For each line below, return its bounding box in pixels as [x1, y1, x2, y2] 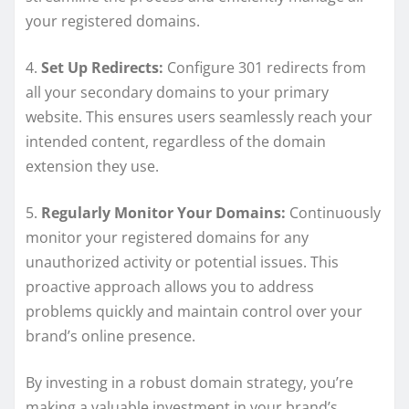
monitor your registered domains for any [26, 226, 309, 247]
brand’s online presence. [26, 325, 195, 346]
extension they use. [26, 155, 159, 176]
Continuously [286, 202, 381, 223]
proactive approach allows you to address [26, 276, 314, 297]
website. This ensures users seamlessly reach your [26, 106, 372, 127]
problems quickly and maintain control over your [26, 300, 362, 321]
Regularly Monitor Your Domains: [41, 202, 286, 223]
